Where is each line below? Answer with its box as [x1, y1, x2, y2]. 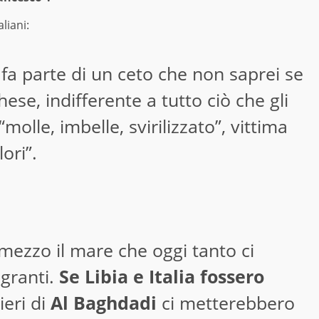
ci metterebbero [156, 291, 295, 315]
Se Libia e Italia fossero [58, 264, 264, 289]
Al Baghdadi [50, 291, 157, 315]
